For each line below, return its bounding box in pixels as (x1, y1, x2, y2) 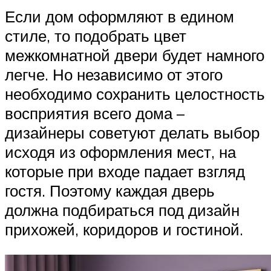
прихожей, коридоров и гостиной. (5, 220, 243, 240)
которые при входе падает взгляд (5, 162, 245, 181)
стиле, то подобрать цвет (5, 26, 186, 46)
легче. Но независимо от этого (5, 65, 223, 85)
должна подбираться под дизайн (5, 200, 240, 220)
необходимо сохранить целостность (5, 84, 265, 104)
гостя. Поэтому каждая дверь (5, 181, 215, 201)
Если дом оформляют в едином (5, 7, 234, 27)
